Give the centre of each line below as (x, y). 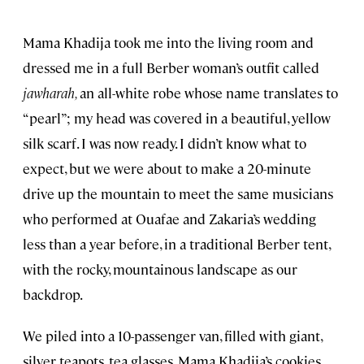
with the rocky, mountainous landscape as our (160, 269)
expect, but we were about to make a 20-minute (167, 168)
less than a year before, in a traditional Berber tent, (176, 243)
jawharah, (51, 92)
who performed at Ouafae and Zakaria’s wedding (169, 218)
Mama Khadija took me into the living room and (168, 42)
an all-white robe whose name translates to (209, 92)
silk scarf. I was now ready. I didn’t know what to (165, 143)
